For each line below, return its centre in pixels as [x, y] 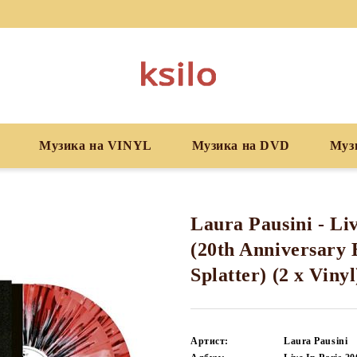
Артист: [210, 341]
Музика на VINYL [96, 145]
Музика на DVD [241, 145]
